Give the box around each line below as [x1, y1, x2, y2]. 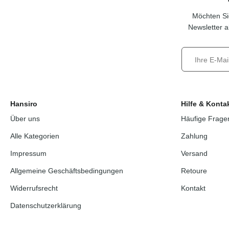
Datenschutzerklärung [10, 201, 82, 210]
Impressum [10, 149, 47, 158]
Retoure [180, 167, 207, 175]
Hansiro [10, 100, 38, 108]
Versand [180, 149, 208, 158]
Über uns [10, 114, 40, 123]
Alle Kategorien [10, 132, 60, 141]
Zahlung [180, 132, 208, 141]
